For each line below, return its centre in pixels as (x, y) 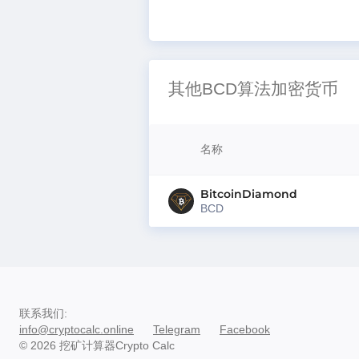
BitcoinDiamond (249, 194)
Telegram (177, 329)
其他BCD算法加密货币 (253, 89)
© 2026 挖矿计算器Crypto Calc (97, 345)
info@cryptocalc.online (77, 329)
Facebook (245, 329)
